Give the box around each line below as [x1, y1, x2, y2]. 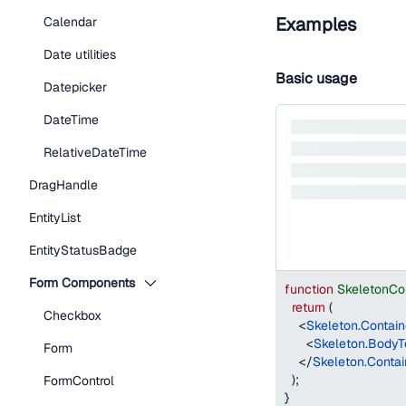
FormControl [43, 372, 114, 389]
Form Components [29, 275, 135, 291]
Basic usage [275, 69, 357, 88]
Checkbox [43, 307, 101, 324]
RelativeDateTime [43, 144, 147, 160]
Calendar [43, 14, 97, 30]
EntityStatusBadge [29, 242, 137, 258]
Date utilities [43, 46, 116, 63]
